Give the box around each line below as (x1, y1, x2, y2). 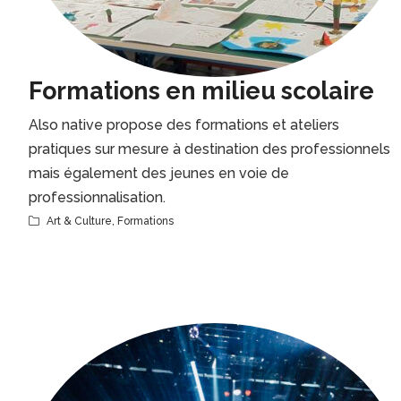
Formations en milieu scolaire (29, 77, 374, 105)
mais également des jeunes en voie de (29, 165, 289, 182)
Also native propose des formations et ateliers (29, 116, 339, 133)
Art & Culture (47, 215, 112, 227)
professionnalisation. (29, 189, 166, 206)
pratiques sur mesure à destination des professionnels (29, 141, 390, 158)
